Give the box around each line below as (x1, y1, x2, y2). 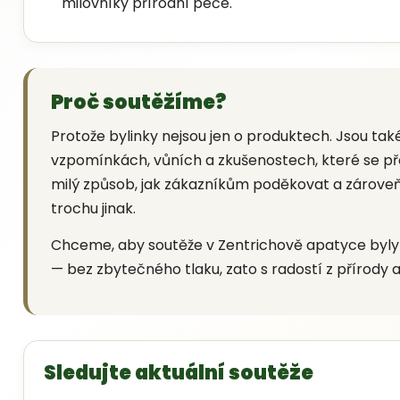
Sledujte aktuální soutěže (44, 358, 313, 387)
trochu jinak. (51, 197, 136, 219)
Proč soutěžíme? (51, 87, 226, 116)
